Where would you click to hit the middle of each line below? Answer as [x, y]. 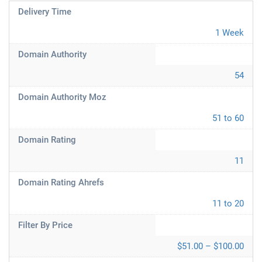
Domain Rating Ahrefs [61, 182]
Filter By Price [45, 225]
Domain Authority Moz [62, 97]
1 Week [230, 33]
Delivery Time [45, 12]
